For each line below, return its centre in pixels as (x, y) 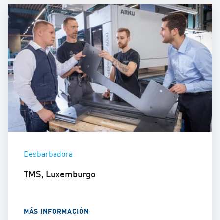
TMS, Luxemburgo (60, 174)
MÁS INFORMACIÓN (56, 211)
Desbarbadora (48, 153)
